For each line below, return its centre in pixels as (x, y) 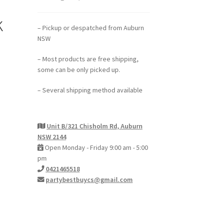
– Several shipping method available (90, 90)
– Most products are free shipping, (88, 59)
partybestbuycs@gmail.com (89, 179)
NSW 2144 (52, 136)
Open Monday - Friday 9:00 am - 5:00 (95, 147)
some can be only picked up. (79, 70)
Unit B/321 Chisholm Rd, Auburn (94, 126)
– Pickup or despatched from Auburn (91, 28)
